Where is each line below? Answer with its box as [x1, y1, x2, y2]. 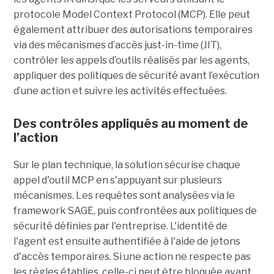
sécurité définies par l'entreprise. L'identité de [13, 220, 228, 232]
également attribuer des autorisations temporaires [13, 23, 253, 35]
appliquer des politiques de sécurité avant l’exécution [13, 69, 259, 81]
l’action [13, 130, 58, 145]
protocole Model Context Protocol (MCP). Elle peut [13, 8, 250, 20]
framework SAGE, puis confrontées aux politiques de [13, 204, 257, 217]
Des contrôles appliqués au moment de [13, 116, 248, 131]
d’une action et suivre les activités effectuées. [13, 84, 227, 97]
